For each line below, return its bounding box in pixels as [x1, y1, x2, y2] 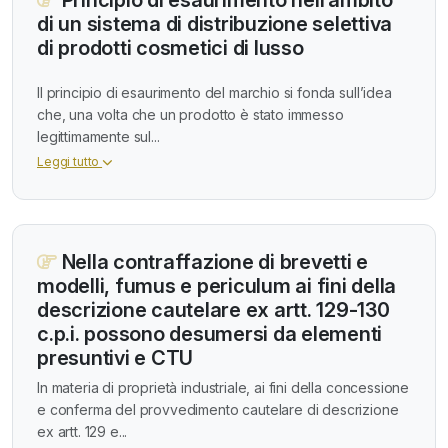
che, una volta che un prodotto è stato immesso [37, 106, 344, 124]
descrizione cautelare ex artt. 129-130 [37, 298, 390, 323]
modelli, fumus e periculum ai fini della [37, 274, 396, 299]
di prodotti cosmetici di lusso [37, 35, 304, 60]
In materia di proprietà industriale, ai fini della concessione [37, 379, 410, 397]
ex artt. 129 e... [37, 423, 128, 441]
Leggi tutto [37, 154, 103, 170]
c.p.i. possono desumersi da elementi [37, 322, 382, 347]
